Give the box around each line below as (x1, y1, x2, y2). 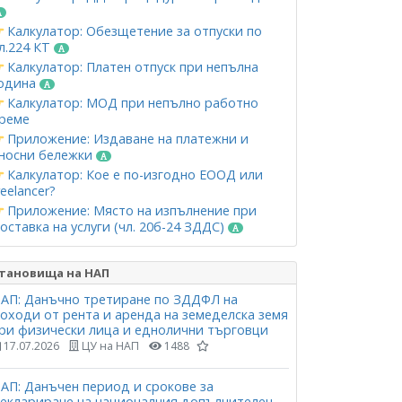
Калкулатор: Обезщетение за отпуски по (4, 22, 262, 39)
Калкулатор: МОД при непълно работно (4, 94, 258, 111)
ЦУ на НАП (79, 338, 139, 354)
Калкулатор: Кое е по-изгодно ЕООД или (4, 166, 263, 183)
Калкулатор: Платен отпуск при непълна (4, 58, 258, 75)
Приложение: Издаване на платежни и (4, 130, 249, 147)
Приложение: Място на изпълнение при (4, 202, 257, 219)
